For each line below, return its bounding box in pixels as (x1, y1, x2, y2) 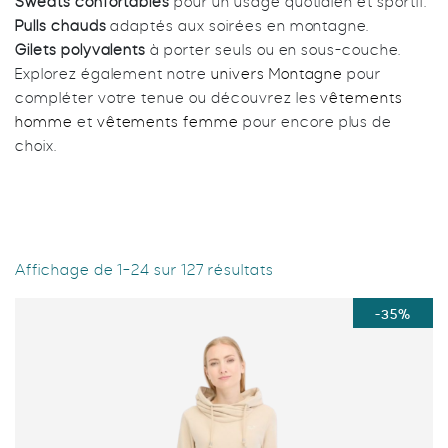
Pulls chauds (15, 18, 107, 34)
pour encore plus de (239, 114, 393, 130)
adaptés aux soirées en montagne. (106, 18, 370, 34)
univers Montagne (211, 66, 344, 82)
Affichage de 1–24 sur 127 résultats (15, 262, 274, 278)
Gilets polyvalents (15, 42, 147, 58)
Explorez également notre (15, 66, 212, 82)
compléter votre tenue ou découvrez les (15, 90, 321, 106)
